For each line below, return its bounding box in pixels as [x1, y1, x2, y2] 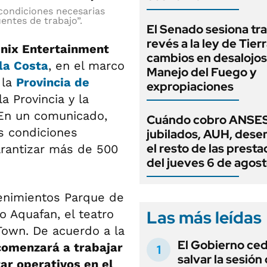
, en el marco [48, 58, 125, 73]
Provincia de [16, 75, 89, 89]
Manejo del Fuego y [147, 64, 257, 80]
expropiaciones [147, 79, 234, 94]
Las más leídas [147, 206, 262, 229]
